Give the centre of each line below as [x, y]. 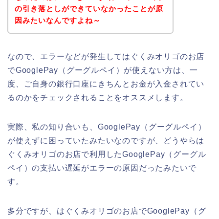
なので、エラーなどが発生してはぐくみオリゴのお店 [106, 56]
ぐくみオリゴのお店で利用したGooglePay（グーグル [107, 154]
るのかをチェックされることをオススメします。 [98, 97]
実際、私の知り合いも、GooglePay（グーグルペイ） [107, 127]
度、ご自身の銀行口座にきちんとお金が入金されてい [106, 84]
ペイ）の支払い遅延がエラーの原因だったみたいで [102, 168]
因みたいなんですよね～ [57, 20]
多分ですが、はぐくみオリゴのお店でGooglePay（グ [107, 211]
